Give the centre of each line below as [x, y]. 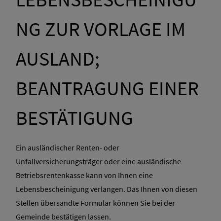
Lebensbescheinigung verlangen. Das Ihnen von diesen [107, 189]
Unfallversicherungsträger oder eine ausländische [98, 162]
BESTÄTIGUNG [74, 118]
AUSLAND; [58, 59]
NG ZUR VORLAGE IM [101, 29]
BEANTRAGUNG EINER [107, 89]
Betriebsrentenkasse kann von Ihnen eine [84, 175]
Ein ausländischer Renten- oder [68, 148]
